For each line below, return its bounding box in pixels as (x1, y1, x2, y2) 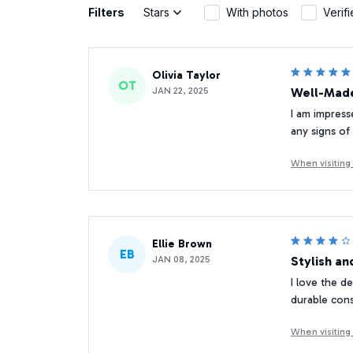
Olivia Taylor (152, 68, 221, 82)
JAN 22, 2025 (152, 84, 209, 96)
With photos (226, 6, 288, 20)
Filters (88, 6, 124, 20)
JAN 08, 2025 (152, 253, 210, 265)
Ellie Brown (152, 236, 212, 251)
